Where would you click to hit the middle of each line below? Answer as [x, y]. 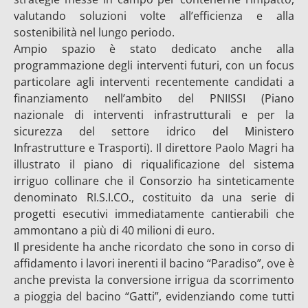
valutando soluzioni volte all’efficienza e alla [154, 16]
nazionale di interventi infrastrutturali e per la [154, 115]
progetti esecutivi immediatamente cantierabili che [154, 214]
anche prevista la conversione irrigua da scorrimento [154, 280]
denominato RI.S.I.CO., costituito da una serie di [154, 197]
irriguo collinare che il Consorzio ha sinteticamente [154, 181]
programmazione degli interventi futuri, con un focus [154, 65]
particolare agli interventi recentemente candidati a [154, 82]
